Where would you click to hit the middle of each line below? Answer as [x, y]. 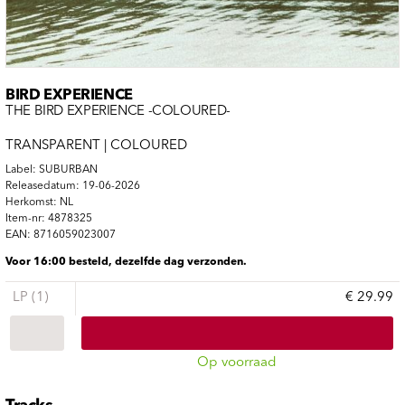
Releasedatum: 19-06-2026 [73, 186]
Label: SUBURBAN [52, 170]
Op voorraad [237, 363]
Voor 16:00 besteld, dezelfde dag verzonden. [126, 262]
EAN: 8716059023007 [61, 235]
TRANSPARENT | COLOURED [96, 146]
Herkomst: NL [39, 202]
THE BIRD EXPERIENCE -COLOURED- [118, 111]
